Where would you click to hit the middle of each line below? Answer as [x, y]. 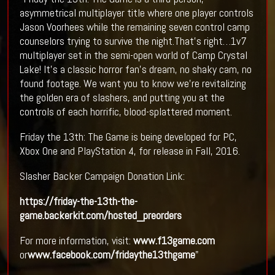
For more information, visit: [76, 241]
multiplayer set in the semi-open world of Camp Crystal [133, 55]
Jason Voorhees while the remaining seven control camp [134, 27]
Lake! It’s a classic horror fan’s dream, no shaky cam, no [135, 69]
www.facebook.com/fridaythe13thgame [111, 255]
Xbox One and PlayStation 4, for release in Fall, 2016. [130, 151]
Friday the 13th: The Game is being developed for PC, [128, 137]
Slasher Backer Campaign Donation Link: [102, 176]
